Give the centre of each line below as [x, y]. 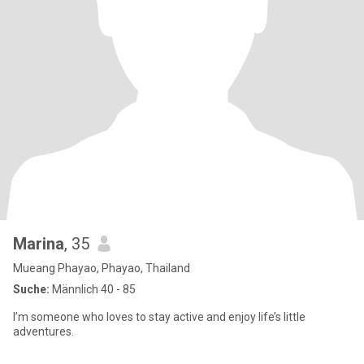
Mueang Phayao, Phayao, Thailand [102, 268]
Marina [39, 244]
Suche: [31, 289]
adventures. [43, 331]
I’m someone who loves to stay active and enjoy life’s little [159, 317]
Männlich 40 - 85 [93, 289]
